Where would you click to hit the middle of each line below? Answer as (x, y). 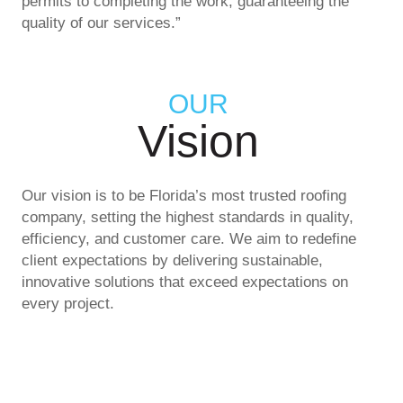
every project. (68, 304)
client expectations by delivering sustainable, (172, 261)
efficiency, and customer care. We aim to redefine (189, 239)
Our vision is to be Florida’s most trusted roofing (184, 196)
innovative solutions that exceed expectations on (185, 282)
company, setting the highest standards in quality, (188, 218)
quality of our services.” (101, 23)
